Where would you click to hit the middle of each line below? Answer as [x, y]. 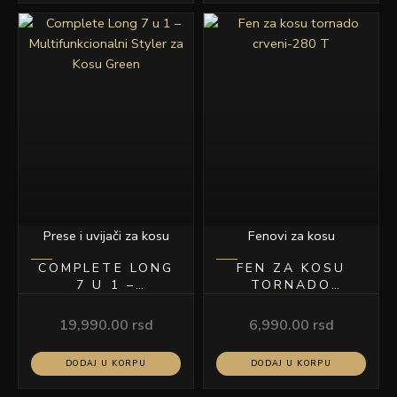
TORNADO [291, 285]
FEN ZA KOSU [291, 269]
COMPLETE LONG [106, 269]
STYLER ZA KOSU [106, 319]
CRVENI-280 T [291, 302]
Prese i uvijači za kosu [106, 236]
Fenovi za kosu [291, 236]
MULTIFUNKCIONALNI [115, 302]
